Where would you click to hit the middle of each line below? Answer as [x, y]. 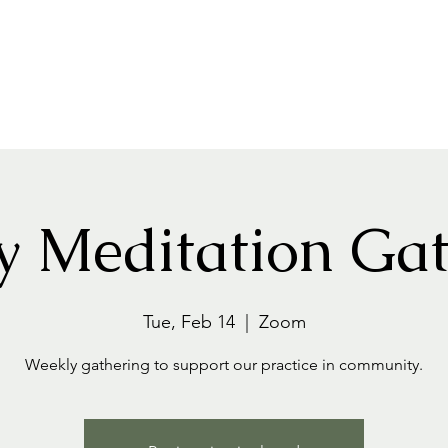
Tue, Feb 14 [188, 322]
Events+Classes [216, 51]
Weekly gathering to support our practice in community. [224, 364]
